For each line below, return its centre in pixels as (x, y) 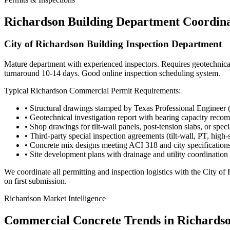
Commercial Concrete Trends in (91, 221)
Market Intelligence (73, 199)
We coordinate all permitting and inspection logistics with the (103, 172)
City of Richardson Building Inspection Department (113, 44)
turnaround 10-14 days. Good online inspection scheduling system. (112, 73)
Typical (17, 91)
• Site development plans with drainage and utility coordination (126, 155)
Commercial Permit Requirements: (124, 91)
